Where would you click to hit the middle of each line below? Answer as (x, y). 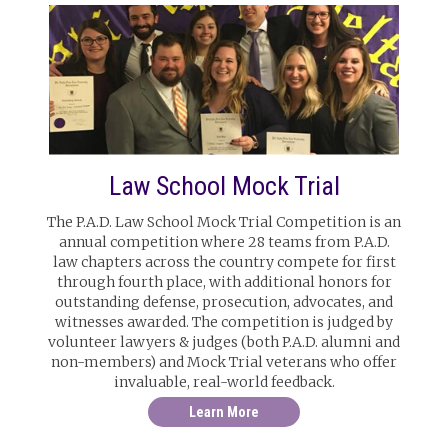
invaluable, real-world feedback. (224, 382)
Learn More (224, 412)
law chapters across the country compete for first (224, 262)
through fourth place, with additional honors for (224, 282)
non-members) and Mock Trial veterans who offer (224, 362)
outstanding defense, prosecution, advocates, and (224, 302)
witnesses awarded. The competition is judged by (224, 322)
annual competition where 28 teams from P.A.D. (224, 242)
